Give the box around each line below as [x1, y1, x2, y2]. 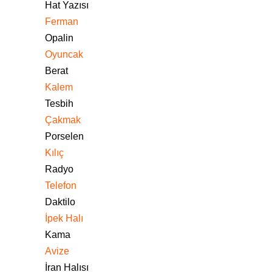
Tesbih [45, 98, 73, 109]
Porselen [45, 131, 84, 141]
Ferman [45, 16, 78, 27]
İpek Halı [45, 213, 83, 223]
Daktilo [45, 197, 75, 207]
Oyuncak [45, 49, 83, 59]
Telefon [45, 180, 76, 191]
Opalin [45, 33, 73, 43]
